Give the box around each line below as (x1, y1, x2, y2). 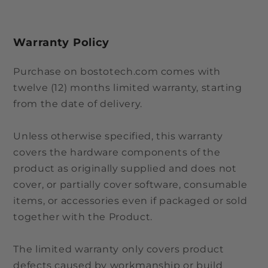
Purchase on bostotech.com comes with (13, 66, 221, 78)
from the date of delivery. (13, 98, 142, 110)
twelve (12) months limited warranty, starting (13, 82, 242, 94)
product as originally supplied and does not (13, 163, 237, 175)
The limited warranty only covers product (13, 243, 224, 255)
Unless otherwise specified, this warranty (13, 130, 223, 142)
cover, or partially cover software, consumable (13, 179, 248, 191)
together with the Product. (13, 211, 153, 223)
